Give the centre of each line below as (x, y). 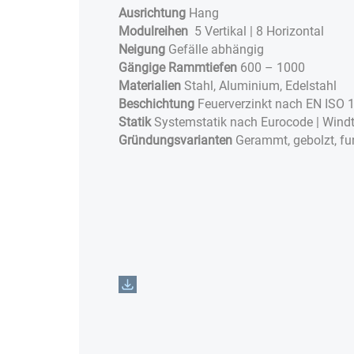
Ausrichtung (154, 13)
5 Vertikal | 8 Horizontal (256, 31)
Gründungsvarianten (175, 140)
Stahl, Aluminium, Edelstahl (259, 85)
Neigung (143, 49)
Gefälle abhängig (216, 49)
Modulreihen (153, 31)
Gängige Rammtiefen (178, 67)
